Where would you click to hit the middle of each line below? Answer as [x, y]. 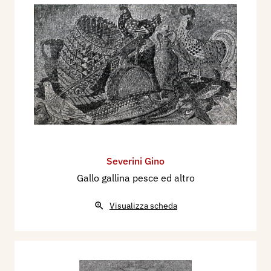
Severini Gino [135, 161]
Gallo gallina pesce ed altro [135, 178]
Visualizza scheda [143, 206]
